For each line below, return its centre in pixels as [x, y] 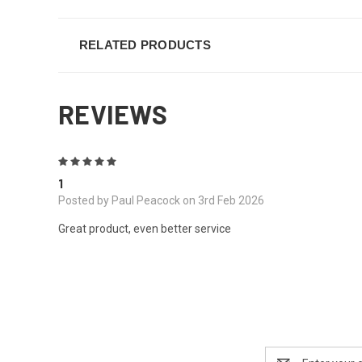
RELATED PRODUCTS [145, 44]
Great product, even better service [145, 228]
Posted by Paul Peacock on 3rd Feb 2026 [161, 200]
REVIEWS [113, 114]
